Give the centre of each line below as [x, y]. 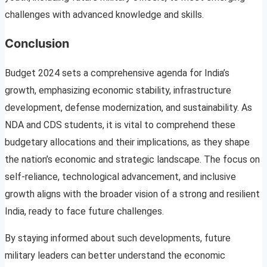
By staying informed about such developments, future [118, 238]
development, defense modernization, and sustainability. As [128, 108]
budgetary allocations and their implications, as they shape [127, 142]
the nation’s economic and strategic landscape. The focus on [132, 160]
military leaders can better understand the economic [115, 256]
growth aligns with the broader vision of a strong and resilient [132, 194]
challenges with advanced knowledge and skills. [104, 15]
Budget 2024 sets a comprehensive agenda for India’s [117, 73]
